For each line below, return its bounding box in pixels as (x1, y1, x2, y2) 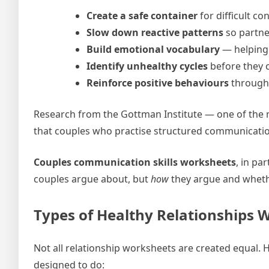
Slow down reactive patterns (86, 25, 223, 39)
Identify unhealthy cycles (86, 59, 208, 73)
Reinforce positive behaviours (86, 76, 229, 89)
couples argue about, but (34, 172, 151, 186)
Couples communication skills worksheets (34, 155, 236, 169)
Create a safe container (86, 8, 198, 22)
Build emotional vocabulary (86, 42, 220, 56)
